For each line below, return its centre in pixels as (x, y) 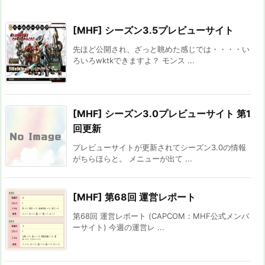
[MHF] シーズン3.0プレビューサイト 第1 (162, 113)
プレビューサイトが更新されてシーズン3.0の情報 (159, 147)
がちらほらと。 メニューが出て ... (132, 158)
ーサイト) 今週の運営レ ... (119, 227)
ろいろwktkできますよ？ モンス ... (134, 60)
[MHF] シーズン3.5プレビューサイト (153, 30)
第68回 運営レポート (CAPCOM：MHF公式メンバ (161, 216)
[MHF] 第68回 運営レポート (134, 197)
